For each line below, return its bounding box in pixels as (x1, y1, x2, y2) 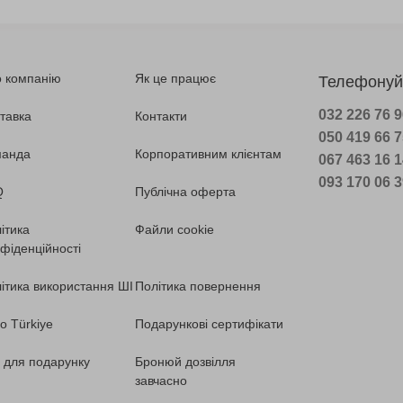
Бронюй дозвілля (135, 354, 237, 370)
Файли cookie (135, 222, 215, 237)
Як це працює (135, 71, 217, 86)
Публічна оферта (135, 184, 237, 200)
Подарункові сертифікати (135, 317, 284, 332)
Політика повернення (135, 279, 262, 294)
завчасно (135, 373, 188, 389)
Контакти (135, 109, 188, 124)
